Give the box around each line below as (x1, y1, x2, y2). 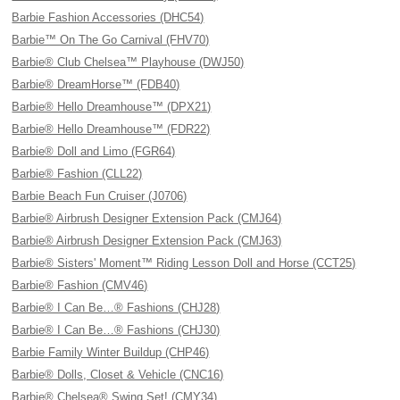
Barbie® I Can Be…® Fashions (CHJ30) (12, 323, 221, 337)
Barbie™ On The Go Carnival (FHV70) (12, 33, 210, 46)
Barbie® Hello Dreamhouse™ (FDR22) (12, 122, 211, 136)
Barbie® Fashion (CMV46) (12, 279, 148, 292)
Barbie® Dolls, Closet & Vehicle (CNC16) (12, 368, 224, 381)
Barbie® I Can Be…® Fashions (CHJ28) (12, 301, 221, 314)
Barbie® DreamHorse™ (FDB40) (12, 78, 180, 91)
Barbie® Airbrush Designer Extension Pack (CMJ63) (12, 234, 282, 247)
